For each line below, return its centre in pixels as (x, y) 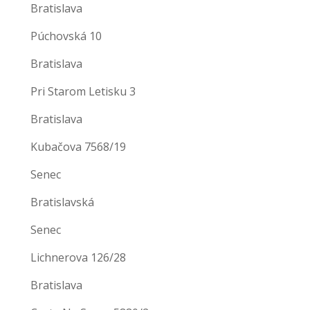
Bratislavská (62, 202)
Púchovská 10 (66, 36)
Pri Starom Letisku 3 (83, 91)
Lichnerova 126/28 (78, 257)
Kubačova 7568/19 (78, 146)
